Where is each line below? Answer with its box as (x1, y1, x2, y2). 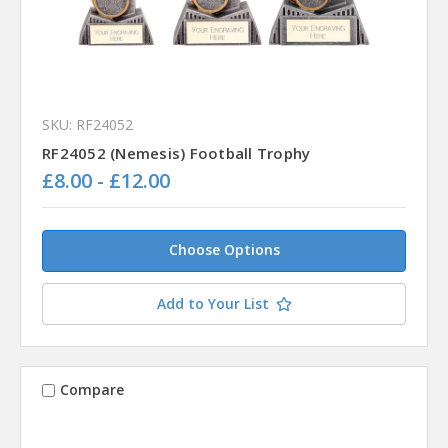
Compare (59, 380, 124, 400)
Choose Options (168, 239, 280, 259)
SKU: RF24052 (42, 114, 133, 134)
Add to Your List (156, 293, 269, 313)
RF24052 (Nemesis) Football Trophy (42, 142, 311, 163)
